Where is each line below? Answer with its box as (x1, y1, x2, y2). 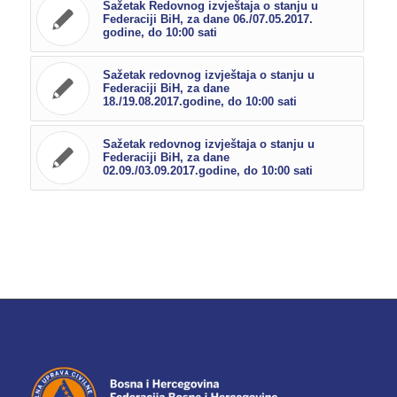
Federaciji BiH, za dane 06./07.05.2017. (102, 12, 313, 27)
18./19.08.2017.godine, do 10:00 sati (102, 95, 297, 109)
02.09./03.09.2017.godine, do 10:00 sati (102, 164, 313, 178)
